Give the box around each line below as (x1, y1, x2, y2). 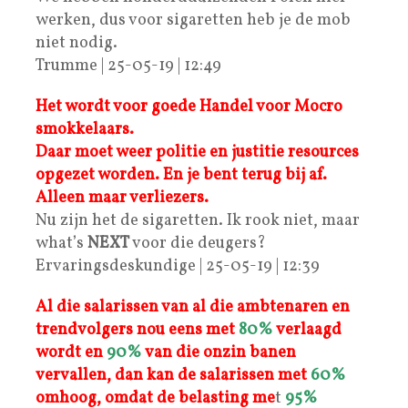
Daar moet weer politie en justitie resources (36, 140, 359, 164)
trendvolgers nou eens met (36, 318, 235, 342)
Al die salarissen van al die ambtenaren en (36, 295, 350, 319)
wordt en (36, 341, 103, 364)
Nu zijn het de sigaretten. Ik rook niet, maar (36, 209, 360, 232)
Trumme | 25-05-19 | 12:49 (36, 54, 221, 77)
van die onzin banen (145, 341, 296, 364)
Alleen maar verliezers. (36, 186, 209, 209)
